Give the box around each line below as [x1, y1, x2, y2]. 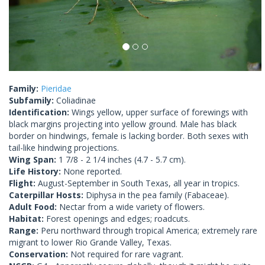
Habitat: [9, 213, 46, 225]
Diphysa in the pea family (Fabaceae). [86, 189, 229, 201]
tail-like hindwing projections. [9, 142, 119, 154]
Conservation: [9, 248, 70, 260]
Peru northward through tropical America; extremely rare [41, 225, 257, 237]
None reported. [63, 166, 122, 177]
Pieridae [41, 83, 72, 95]
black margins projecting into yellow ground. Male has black [9, 118, 237, 130]
